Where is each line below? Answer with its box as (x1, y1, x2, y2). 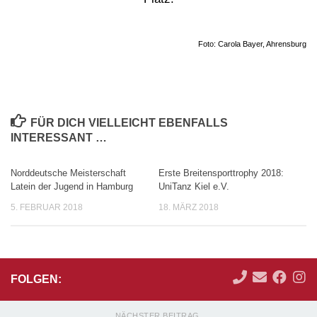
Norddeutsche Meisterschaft (11, 168, 126, 179)
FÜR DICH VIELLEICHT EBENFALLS (30, 117, 228, 129)
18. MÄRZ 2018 (158, 202, 219, 213)
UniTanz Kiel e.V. (158, 181, 229, 192)
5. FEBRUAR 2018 (11, 202, 83, 213)
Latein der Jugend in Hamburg (11, 181, 133, 192)
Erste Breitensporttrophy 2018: (158, 168, 284, 179)
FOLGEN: (11, 273, 62, 286)
